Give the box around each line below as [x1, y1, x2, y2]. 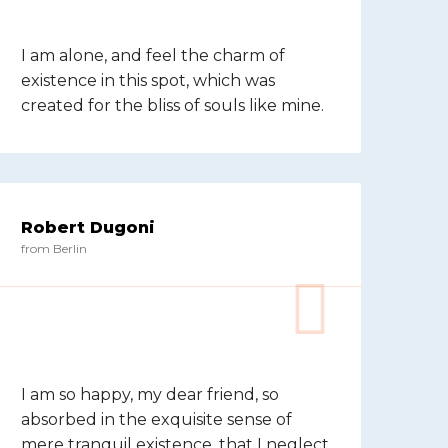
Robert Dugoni [21, 218, 155, 237]
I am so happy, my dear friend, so [21, 385, 279, 404]
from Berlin [21, 241, 87, 256]
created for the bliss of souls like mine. [21, 96, 324, 115]
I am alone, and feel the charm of [21, 46, 285, 65]
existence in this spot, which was [21, 71, 275, 90]
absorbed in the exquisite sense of [21, 410, 292, 429]
